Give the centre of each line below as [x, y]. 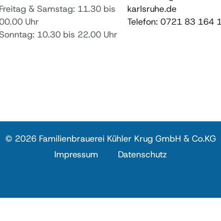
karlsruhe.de [152, 9]
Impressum [76, 155]
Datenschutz [142, 155]
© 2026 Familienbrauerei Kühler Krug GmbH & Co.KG [110, 139]
